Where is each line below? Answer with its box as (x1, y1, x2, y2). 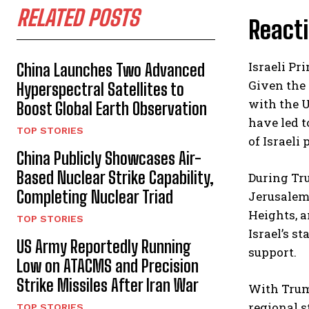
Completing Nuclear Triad (17, 187, 173, 207)
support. (248, 244, 297, 260)
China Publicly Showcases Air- (17, 148, 201, 168)
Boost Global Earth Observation (17, 99, 207, 119)
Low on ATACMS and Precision (17, 256, 199, 276)
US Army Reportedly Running (17, 237, 191, 257)
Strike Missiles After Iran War (17, 275, 199, 295)
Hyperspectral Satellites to (17, 79, 184, 99)
